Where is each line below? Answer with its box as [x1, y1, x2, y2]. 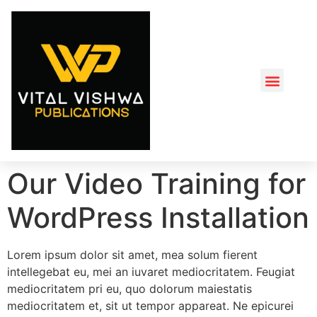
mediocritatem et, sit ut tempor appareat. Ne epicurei [7, 298, 294, 313]
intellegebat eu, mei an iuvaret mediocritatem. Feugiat [7, 264, 295, 279]
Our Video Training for [7, 166, 306, 201]
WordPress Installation [7, 200, 309, 235]
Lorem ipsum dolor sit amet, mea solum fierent [7, 247, 258, 262]
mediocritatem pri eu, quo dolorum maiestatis [7, 281, 252, 296]
